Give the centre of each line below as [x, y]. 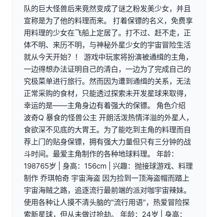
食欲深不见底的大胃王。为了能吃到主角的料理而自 [107, 129]
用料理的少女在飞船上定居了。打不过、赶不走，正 [107, 32]
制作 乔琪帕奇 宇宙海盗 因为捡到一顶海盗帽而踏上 [107, 178]
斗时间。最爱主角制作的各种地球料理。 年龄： [101, 154]
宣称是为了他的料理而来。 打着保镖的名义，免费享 [108, 20]
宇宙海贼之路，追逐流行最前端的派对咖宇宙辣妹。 [107, 190]
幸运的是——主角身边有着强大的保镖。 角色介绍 [105, 105]
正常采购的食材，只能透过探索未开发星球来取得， [107, 93]
